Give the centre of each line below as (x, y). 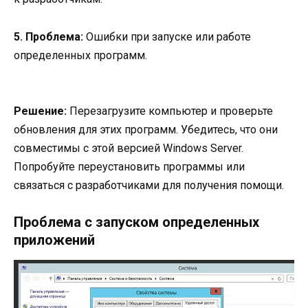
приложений (54, 240)
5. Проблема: (48, 36)
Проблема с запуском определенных (136, 222)
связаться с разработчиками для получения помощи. (149, 185)
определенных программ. (80, 55)
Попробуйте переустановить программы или (129, 166)
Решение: (40, 111)
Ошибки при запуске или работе (167, 36)
